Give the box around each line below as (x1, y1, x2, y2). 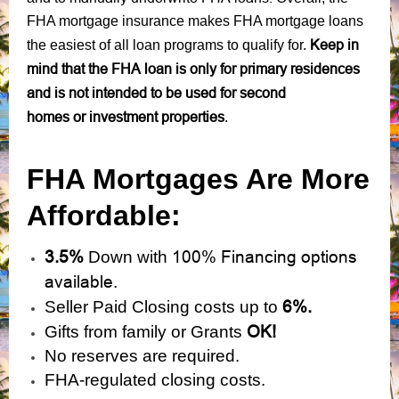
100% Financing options (172, 246, 357, 266)
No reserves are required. (45, 346, 240, 365)
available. (45, 271, 118, 291)
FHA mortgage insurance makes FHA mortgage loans (27, 12, 363, 28)
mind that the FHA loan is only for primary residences (27, 60, 360, 77)
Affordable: (27, 199, 181, 232)
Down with (84, 247, 172, 266)
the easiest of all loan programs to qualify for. (27, 37, 310, 53)
